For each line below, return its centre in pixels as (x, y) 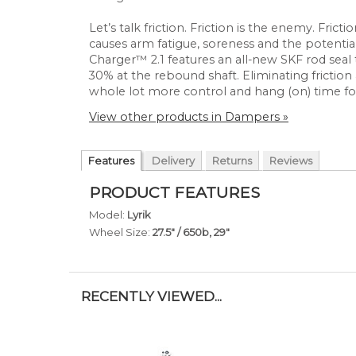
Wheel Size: (121, 232)
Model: (108, 214)
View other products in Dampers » (189, 116)
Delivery (173, 160)
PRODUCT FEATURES (174, 192)
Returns (232, 160)
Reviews (291, 160)
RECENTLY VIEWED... (151, 296)
